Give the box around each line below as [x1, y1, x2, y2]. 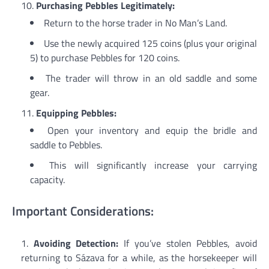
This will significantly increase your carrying [49, 157, 258, 172]
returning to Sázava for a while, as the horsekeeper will [21, 250, 257, 265]
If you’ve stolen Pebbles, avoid [118, 236, 258, 251]
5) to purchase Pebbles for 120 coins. [30, 50, 180, 65]
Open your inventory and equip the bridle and [47, 122, 257, 138]
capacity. [30, 172, 65, 187]
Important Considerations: [12, 201, 154, 221]
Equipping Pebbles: [36, 105, 116, 120]
